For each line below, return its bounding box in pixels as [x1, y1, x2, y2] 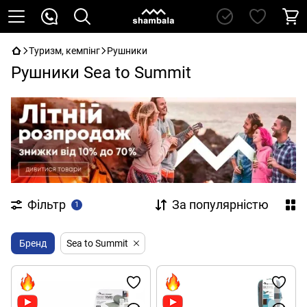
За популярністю [172, 197, 269, 212]
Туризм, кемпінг [29, 45, 100, 56]
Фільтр [27, 197, 66, 212]
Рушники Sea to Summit [11, 63, 191, 82]
